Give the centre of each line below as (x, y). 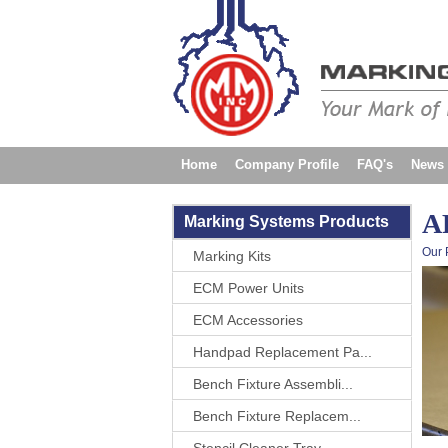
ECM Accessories (248, 320)
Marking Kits (232, 256)
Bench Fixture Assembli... (273, 384)
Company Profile (287, 164)
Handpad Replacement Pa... (282, 352)
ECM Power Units (248, 288)
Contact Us (214, 200)
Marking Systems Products (286, 221)
